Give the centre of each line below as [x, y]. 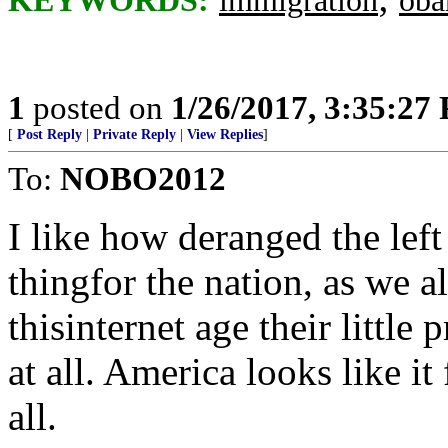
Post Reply [49, 134]
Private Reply [134, 134]
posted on [98, 107]
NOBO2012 [143, 178]
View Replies [225, 134]
